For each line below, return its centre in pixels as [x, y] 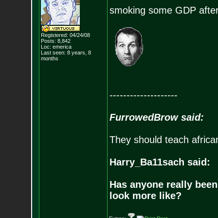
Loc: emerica [56, 47]
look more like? [145, 196]
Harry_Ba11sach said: [160, 162]
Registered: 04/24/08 [65, 35]
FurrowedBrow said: [156, 117]
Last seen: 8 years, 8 [66, 53]
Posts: [48, 41]
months [49, 58]
